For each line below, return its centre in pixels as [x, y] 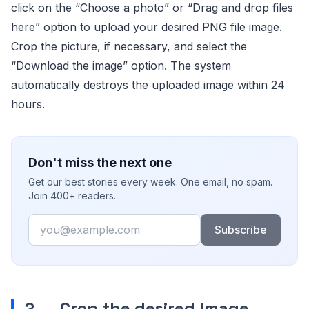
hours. [28, 104]
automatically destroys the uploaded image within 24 [148, 84]
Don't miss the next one [100, 162]
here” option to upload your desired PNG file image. [147, 27]
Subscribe [240, 229]
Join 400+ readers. [72, 195]
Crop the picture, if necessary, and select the [129, 46]
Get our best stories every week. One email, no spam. [150, 181]
